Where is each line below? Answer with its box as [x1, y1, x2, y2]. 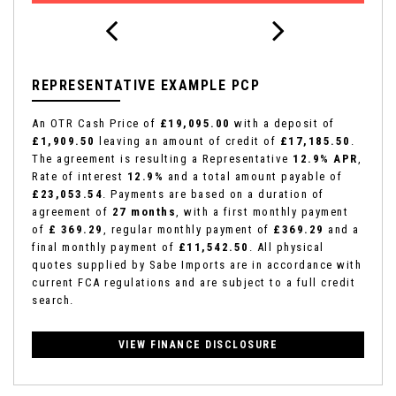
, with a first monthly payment [176, 205, 348, 218]
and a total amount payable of [164, 170, 342, 183]
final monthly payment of [32, 240, 179, 254]
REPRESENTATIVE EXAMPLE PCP [32, 77, 260, 94]
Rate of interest [32, 170, 127, 183]
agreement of [32, 205, 112, 218]
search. [32, 293, 74, 307]
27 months [111, 205, 176, 218]
